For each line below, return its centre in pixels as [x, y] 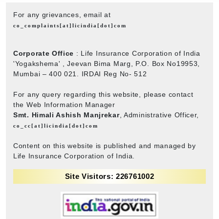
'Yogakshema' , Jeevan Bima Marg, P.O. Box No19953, [107, 63]
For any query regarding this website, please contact [103, 94]
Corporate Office [44, 53]
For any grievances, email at [62, 14]
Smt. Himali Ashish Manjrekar [66, 115]
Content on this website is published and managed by [105, 145]
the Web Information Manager [64, 104]
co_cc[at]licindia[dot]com [56, 125]
